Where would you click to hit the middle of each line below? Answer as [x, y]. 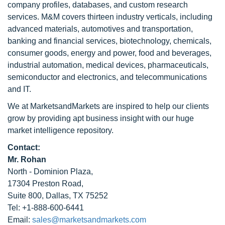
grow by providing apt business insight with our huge [101, 118]
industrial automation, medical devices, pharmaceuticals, [108, 65]
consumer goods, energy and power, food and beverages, [109, 53]
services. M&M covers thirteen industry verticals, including [110, 17]
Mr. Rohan [27, 159]
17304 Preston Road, [45, 184]
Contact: [24, 147]
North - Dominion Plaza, [50, 172]
